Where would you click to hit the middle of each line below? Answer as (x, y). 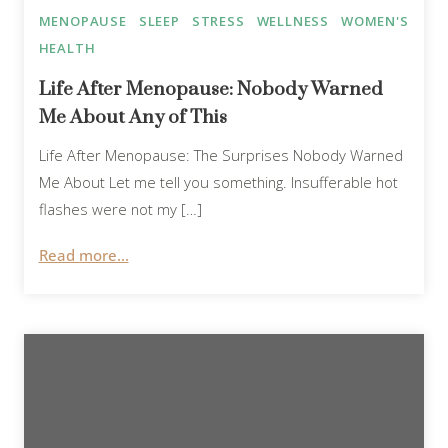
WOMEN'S (374, 21)
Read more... (83, 254)
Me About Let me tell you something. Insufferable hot (218, 182)
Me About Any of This (132, 118)
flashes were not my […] (120, 209)
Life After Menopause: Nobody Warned (210, 90)
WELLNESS (292, 21)
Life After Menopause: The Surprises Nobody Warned (220, 155)
